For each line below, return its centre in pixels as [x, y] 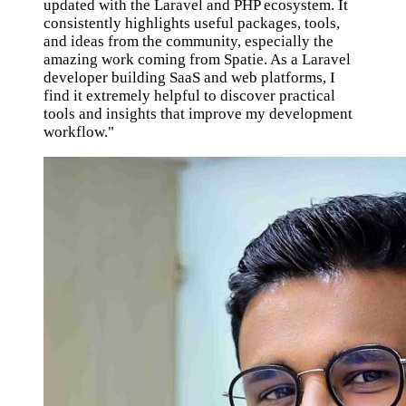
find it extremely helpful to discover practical [189, 96]
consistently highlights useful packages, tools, [192, 24]
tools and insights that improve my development [198, 114]
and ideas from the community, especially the [188, 42]
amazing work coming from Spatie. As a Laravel [197, 60]
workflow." [79, 132]
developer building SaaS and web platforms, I [189, 78]
